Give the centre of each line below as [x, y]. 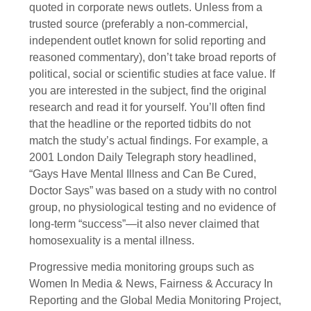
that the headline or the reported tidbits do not [140, 124]
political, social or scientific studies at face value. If [152, 74]
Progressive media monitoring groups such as [142, 267]
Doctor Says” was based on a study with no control [153, 190]
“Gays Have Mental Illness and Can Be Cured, [143, 174]
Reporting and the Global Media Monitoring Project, [155, 300]
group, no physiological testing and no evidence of [152, 207]
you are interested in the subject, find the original [148, 90]
